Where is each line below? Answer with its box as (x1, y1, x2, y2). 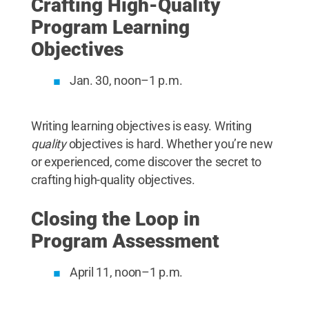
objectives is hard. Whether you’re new (66, 137, 273, 151)
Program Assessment (30, 230, 219, 252)
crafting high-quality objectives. (30, 172, 195, 187)
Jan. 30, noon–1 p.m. (69, 73, 183, 88)
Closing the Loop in (30, 208, 200, 230)
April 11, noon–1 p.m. (69, 265, 183, 279)
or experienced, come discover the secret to (30, 154, 262, 169)
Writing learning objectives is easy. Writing (30, 119, 252, 133)
